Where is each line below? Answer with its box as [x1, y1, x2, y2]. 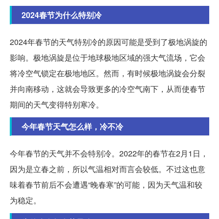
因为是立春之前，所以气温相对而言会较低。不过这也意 [10, 163, 205, 175]
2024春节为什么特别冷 [22, 9, 102, 21]
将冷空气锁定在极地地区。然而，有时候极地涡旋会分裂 [10, 67, 205, 79]
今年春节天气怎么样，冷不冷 [22, 120, 123, 132]
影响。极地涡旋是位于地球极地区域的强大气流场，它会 [10, 51, 205, 63]
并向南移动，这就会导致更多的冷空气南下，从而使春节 [10, 83, 205, 94]
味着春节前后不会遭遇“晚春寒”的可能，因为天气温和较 [10, 178, 202, 190]
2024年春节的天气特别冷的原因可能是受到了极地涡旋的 [10, 36, 207, 47]
